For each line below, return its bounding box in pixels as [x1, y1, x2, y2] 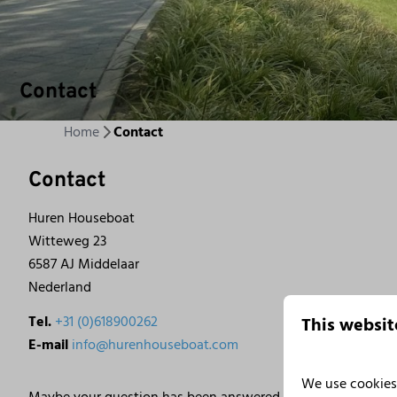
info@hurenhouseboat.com [72, 333, 239, 357]
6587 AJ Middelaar [28, 253, 140, 276]
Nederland [28, 276, 92, 300]
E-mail [28, 333, 69, 357]
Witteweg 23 [28, 230, 107, 253]
